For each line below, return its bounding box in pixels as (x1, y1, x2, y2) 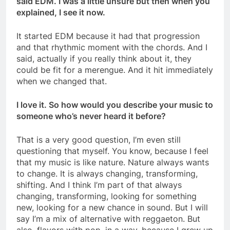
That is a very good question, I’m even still (16, 135, 181, 145)
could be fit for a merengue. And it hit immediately (16, 65, 213, 75)
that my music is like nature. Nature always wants (16, 157, 209, 168)
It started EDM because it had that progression (16, 31, 200, 42)
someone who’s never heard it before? (16, 111, 168, 122)
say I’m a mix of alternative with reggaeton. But (16, 214, 200, 224)
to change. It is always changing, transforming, (16, 168, 198, 179)
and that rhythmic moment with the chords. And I (16, 42, 207, 53)
